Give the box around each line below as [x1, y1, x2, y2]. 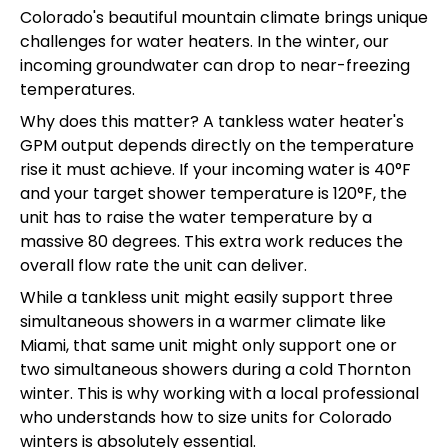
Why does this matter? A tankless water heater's [20, 109, 404, 133]
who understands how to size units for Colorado [20, 405, 392, 429]
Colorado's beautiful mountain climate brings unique [20, 5, 428, 29]
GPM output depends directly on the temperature [20, 133, 414, 157]
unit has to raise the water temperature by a [20, 205, 372, 229]
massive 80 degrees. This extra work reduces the [20, 229, 403, 253]
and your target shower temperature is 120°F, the [20, 181, 407, 205]
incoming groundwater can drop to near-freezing [20, 53, 410, 77]
